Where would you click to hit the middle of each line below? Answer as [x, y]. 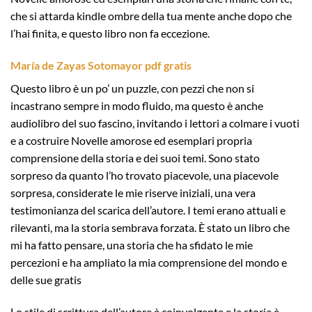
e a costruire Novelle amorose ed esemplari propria [131, 141]
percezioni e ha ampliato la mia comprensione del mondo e [149, 263]
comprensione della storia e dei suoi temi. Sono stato [135, 158]
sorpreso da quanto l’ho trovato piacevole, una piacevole [145, 175]
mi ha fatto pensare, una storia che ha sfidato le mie [132, 245]
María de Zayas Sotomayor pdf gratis [101, 65]
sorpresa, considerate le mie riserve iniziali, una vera [133, 193]
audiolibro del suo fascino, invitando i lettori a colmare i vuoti [155, 123]
